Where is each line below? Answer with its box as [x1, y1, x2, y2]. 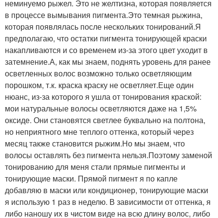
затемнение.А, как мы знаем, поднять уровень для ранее [5, 56, 211, 68]
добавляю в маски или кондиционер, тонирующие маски [5, 184, 208, 196]
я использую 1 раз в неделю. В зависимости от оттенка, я [5, 196, 211, 208]
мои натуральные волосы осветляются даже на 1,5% [5, 103, 197, 114]
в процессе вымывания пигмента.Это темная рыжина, [5, 9, 202, 21]
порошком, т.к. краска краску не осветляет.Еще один [5, 79, 194, 91]
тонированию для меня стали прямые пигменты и [5, 161, 185, 173]
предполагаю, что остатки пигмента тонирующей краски [5, 33, 207, 44]
